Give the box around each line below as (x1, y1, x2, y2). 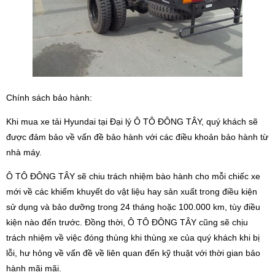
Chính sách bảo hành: (6, 93, 92, 103)
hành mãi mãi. (6, 263, 61, 273)
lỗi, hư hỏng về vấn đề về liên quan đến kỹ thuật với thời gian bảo (6, 248, 260, 258)
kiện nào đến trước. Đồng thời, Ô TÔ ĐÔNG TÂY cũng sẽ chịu (6, 217, 248, 227)
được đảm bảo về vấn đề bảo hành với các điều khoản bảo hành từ (6, 132, 268, 142)
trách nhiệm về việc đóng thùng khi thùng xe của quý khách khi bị (6, 233, 260, 242)
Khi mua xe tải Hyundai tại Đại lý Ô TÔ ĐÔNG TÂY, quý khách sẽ (6, 117, 258, 126)
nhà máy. (6, 147, 42, 157)
